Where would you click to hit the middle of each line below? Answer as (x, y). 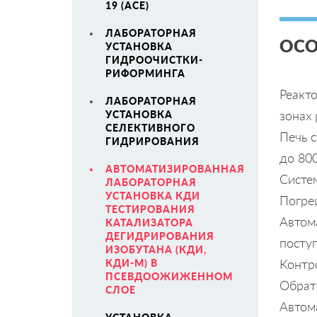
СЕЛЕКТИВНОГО (150, 128)
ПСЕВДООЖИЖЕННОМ (169, 276)
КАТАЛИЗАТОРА (149, 223)
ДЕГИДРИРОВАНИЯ (160, 236)
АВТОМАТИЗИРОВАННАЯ (175, 169)
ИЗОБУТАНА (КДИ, (156, 249)
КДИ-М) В (132, 263)
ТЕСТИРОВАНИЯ (150, 209)
